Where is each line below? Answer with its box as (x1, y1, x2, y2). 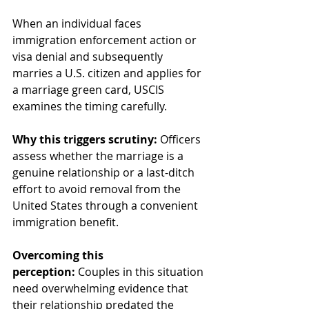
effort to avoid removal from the (12, 181, 183, 197)
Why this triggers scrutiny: (12, 131, 157, 147)
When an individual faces (12, 15, 144, 31)
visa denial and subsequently (12, 48, 166, 64)
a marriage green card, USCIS (12, 81, 167, 97)
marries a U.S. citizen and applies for (12, 65, 204, 81)
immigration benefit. (12, 214, 119, 230)
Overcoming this (12, 247, 106, 263)
